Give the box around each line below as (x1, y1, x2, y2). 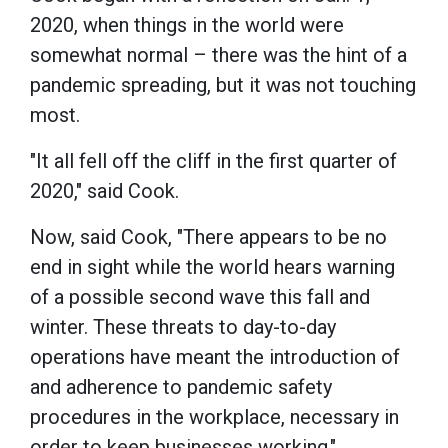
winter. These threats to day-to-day (30, 315, 336, 340)
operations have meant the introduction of (30, 345, 400, 370)
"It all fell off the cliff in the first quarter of (30, 149, 397, 174)
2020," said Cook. (30, 179, 179, 204)
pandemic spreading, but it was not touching (30, 73, 416, 98)
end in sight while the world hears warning (30, 255, 395, 280)
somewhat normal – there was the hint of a (30, 43, 407, 68)
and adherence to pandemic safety (30, 375, 332, 400)
